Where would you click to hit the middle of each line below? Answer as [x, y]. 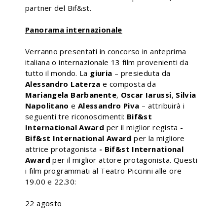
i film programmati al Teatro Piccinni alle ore [104, 170]
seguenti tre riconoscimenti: [76, 116]
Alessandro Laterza [63, 84]
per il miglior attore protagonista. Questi [124, 160]
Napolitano [47, 105]
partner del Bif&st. [58, 8]
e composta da [128, 84]
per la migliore [158, 138]
